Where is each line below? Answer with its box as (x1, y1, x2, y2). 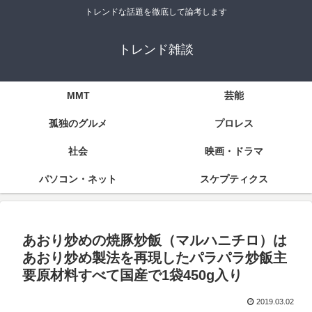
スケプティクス (200, 173, 268, 185)
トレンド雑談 (118, 42, 194, 57)
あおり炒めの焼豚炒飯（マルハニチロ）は (22, 233, 287, 249)
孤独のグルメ (49, 118, 107, 130)
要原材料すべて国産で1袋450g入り (22, 267, 242, 283)
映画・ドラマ (205, 146, 263, 157)
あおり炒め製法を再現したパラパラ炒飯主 (22, 250, 287, 266)
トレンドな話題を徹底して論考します (85, 7, 227, 17)
